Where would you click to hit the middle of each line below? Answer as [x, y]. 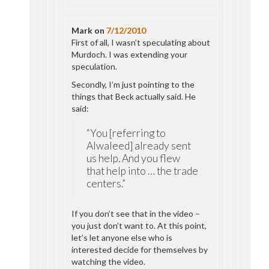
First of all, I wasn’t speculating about [141, 42]
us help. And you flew [134, 158]
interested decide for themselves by [140, 249]
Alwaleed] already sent [139, 146]
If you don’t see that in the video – [136, 213]
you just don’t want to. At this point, [139, 225]
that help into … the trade [143, 171]
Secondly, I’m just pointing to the [133, 84]
